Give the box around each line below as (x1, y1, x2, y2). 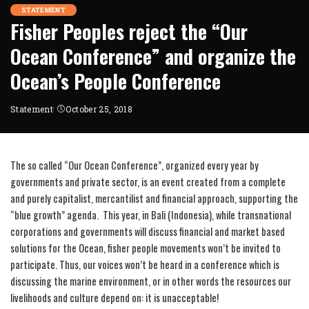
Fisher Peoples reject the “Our (10, 17, 248, 46)
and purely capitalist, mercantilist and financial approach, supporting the (10, 190, 298, 206)
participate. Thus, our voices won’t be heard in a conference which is (10, 257, 279, 272)
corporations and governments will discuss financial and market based (10, 223, 285, 239)
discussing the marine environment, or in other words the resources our (10, 273, 291, 288)
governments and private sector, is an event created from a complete (10, 174, 286, 189)
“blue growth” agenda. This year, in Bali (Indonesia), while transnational (10, 207, 291, 222)
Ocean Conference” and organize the (10, 41, 296, 70)
